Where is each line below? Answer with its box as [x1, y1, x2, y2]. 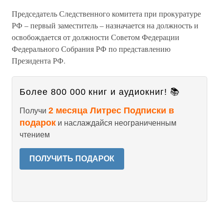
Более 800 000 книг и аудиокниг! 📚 [20, 87, 180, 97]
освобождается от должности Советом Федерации [12, 32, 179, 42]
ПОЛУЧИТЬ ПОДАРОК [29, 154, 114, 163]
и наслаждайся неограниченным [56, 119, 176, 127]
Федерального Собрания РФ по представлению [12, 44, 171, 54]
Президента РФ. [12, 55, 66, 66]
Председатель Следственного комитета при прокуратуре [12, 8, 201, 19]
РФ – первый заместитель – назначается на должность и [12, 20, 198, 30]
